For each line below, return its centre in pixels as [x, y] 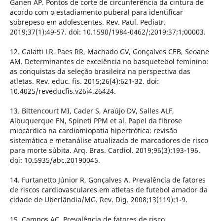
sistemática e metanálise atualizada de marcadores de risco [109, 141]
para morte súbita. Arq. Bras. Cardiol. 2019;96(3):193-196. [105, 150]
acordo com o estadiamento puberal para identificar [96, 12]
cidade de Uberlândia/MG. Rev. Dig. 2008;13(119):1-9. [98, 200]
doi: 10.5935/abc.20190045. [55, 160]
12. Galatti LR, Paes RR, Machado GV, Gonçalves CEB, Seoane [109, 52]
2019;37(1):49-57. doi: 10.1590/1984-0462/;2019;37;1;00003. [108, 32]
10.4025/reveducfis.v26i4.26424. [63, 91]
